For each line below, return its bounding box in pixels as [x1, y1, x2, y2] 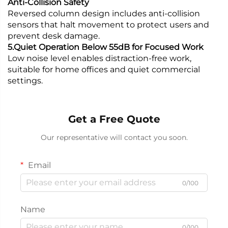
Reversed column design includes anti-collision [8, 8, 200, 18]
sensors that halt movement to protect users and [8, 19, 209, 30]
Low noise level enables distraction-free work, [8, 53, 191, 63]
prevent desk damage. [8, 31, 100, 41]
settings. [8, 75, 43, 85]
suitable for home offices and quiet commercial [8, 64, 200, 74]
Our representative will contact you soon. [40, 132, 188, 142]
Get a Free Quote [68, 112, 160, 125]
